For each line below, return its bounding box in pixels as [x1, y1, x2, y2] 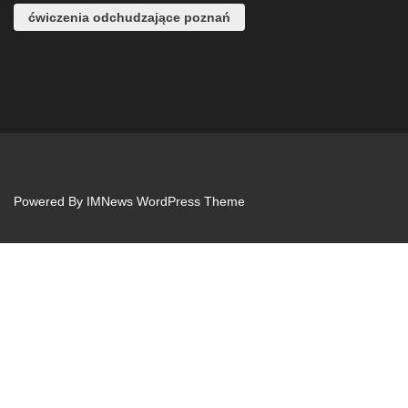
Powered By [14, 193, 87, 209]
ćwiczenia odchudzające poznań [28, 9, 230, 25]
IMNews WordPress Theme [87, 193, 245, 209]
